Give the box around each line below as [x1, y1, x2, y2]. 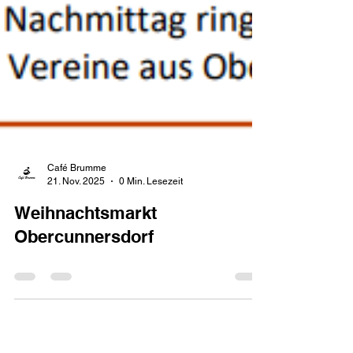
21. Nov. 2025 [47, 238, 105, 250]
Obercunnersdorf [14, 289, 154, 310]
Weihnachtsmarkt [14, 266, 157, 286]
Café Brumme [47, 225, 106, 236]
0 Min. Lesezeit [119, 238, 183, 250]
